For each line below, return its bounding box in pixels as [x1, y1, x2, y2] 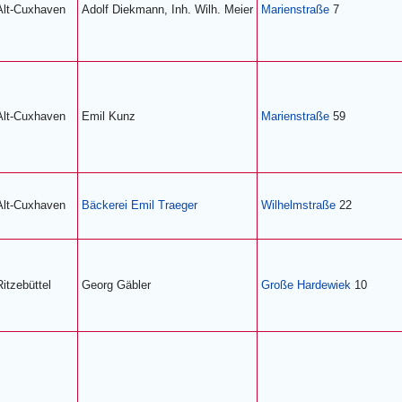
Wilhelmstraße [261, 198, 336, 212]
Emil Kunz [82, 109, 135, 123]
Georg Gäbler [82, 278, 151, 292]
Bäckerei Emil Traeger [82, 198, 197, 212]
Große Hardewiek [261, 278, 351, 292]
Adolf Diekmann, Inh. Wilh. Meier [82, 3, 253, 16]
